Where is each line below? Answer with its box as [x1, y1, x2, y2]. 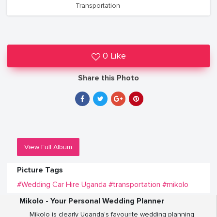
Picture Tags [17, 165, 63, 175]
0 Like [102, 50, 126, 61]
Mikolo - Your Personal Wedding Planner [19, 196, 164, 206]
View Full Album [24, 143, 72, 151]
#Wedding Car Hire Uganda [17, 180, 107, 189]
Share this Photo [78, 73, 139, 83]
